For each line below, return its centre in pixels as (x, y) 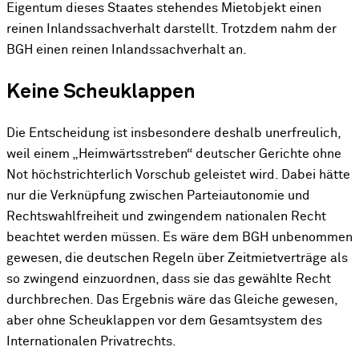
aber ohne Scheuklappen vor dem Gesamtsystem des (164, 321)
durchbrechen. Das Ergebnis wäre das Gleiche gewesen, (172, 301)
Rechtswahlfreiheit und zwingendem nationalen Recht (166, 217)
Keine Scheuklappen (101, 92)
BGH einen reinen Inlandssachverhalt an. (127, 50)
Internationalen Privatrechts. (91, 342)
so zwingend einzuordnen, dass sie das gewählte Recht (169, 280)
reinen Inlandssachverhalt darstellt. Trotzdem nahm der (171, 29)
